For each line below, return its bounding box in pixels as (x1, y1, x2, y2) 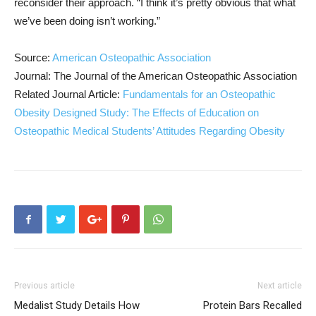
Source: (14, 51, 52, 64)
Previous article (14, 281, 75, 291)
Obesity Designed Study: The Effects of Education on (14, 107, 259, 119)
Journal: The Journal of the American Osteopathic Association (14, 70, 297, 83)
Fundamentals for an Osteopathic (123, 88, 276, 101)
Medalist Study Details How (14, 299, 140, 312)
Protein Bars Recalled (203, 299, 302, 312)
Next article (257, 281, 302, 291)
